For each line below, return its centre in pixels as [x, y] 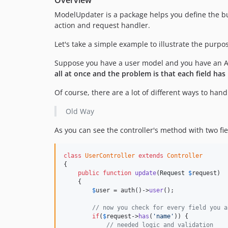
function [117, 173]
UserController [110, 155]
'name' [163, 216]
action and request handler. [102, 25]
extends [151, 155]
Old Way [80, 111]
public [89, 173]
